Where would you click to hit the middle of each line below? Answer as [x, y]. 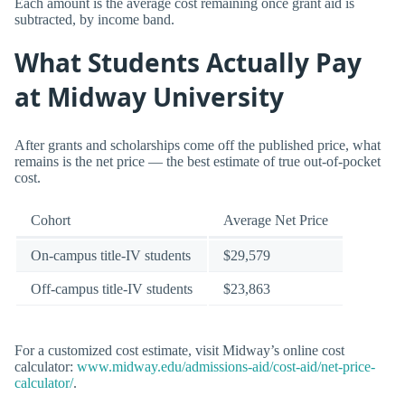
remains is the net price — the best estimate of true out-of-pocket [198, 161]
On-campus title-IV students [111, 256]
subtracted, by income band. [94, 20]
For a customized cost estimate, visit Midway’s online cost [179, 350]
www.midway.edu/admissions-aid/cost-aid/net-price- [226, 366]
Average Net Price [276, 221]
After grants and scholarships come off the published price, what [198, 145]
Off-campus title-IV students [112, 289]
